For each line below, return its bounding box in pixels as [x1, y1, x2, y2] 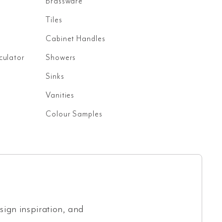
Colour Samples [46, 109, 103, 119]
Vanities [46, 90, 75, 100]
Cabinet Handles [46, 34, 106, 44]
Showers [46, 53, 76, 62]
